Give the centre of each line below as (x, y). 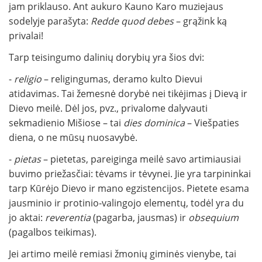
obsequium (213, 218)
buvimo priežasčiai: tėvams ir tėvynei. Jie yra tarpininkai (130, 174)
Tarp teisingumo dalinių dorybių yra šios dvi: (106, 58)
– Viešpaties (212, 123)
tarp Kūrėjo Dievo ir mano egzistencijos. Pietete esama (129, 189)
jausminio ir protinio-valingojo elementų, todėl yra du (126, 203)
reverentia (69, 218)
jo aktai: (27, 218)
